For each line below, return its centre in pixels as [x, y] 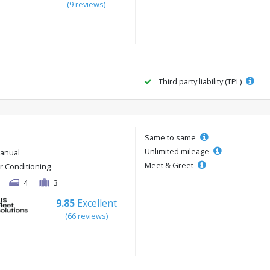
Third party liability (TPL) [200, 82]
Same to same [171, 138]
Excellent [97, 203]
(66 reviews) [86, 216]
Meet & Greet [170, 165]
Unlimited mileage [178, 152]
